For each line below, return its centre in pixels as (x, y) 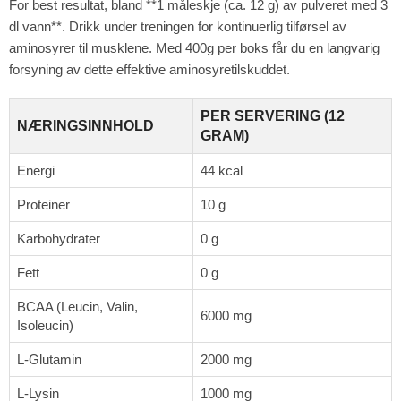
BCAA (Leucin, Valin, (77, 306)
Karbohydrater (59, 238)
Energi (36, 170)
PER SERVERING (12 (273, 115)
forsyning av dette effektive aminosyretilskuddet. (149, 69)
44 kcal (222, 170)
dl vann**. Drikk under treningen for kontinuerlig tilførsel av (178, 26)
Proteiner (43, 204)
